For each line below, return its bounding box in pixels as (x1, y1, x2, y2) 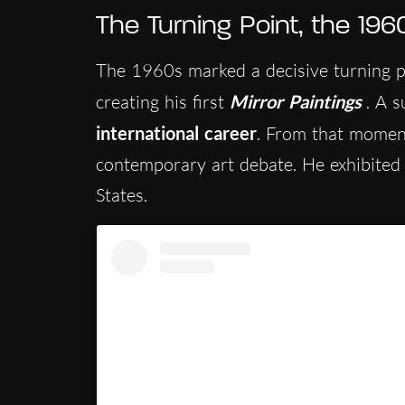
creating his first (95, 89, 230, 113)
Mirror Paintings (229, 89, 362, 112)
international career (95, 121, 257, 144)
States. (95, 183, 147, 206)
